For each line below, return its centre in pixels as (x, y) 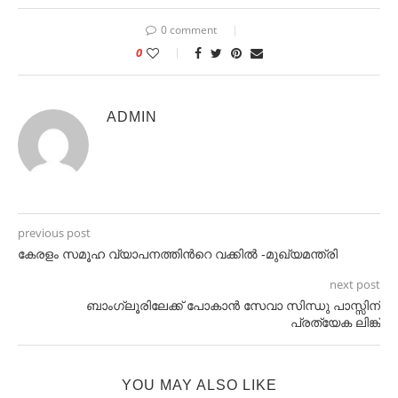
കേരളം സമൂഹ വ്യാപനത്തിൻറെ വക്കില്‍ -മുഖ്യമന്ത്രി (178, 254)
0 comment (188, 30)
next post (355, 284)
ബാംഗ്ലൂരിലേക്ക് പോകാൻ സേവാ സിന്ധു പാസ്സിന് (233, 306)
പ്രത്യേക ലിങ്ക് (335, 322)
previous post (54, 233)
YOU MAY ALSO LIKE (199, 385)
